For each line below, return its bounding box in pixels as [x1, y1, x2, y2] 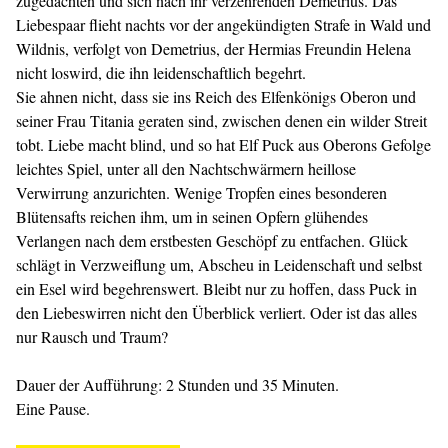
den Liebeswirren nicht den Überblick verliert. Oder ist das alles [16, 302, 417, 323]
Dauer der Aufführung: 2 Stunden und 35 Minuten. [16, 374, 339, 395]
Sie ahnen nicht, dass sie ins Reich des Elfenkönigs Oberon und [16, 86, 416, 107]
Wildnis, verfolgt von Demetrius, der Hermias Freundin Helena [16, 38, 411, 59]
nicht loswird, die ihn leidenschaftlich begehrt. [16, 62, 306, 83]
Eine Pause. [16, 398, 90, 419]
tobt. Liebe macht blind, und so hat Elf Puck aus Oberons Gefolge [16, 134, 431, 155]
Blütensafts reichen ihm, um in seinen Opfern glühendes [16, 206, 368, 227]
